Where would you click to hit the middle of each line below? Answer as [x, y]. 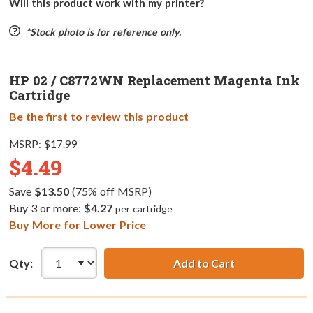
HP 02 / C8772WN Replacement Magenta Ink [154, 81]
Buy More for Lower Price [78, 225]
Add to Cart [204, 263]
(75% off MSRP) [110, 191]
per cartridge [144, 209]
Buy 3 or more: [46, 208]
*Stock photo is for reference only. [103, 32]
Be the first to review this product [99, 117]
